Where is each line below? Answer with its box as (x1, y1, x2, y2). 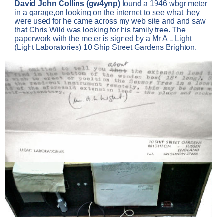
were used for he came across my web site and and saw (15, 17, 206, 26)
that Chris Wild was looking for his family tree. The (15, 26, 186, 34)
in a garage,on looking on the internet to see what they (15, 8, 200, 17)
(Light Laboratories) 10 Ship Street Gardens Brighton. (15, 43, 197, 52)
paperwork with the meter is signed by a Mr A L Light (15, 34, 192, 43)
